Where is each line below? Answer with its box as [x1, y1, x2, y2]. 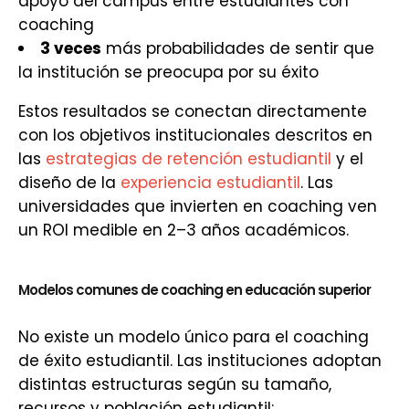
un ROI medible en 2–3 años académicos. [18, 219, 349, 241]
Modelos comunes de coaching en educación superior [18, 280, 371, 299]
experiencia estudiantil [121, 172, 300, 194]
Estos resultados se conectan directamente [18, 100, 367, 122]
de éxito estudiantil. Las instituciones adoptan [18, 350, 382, 372]
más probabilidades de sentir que [101, 37, 374, 59]
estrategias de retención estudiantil [46, 148, 331, 170]
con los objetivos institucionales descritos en [18, 124, 372, 146]
